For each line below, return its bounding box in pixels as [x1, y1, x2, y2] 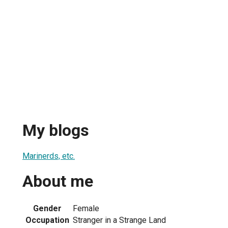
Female [73, 203, 99, 213]
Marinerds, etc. [22, 151, 75, 161]
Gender [33, 203, 62, 213]
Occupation [25, 215, 69, 225]
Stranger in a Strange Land [73, 215, 166, 225]
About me [22, 172, 93, 191]
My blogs [22, 121, 89, 140]
